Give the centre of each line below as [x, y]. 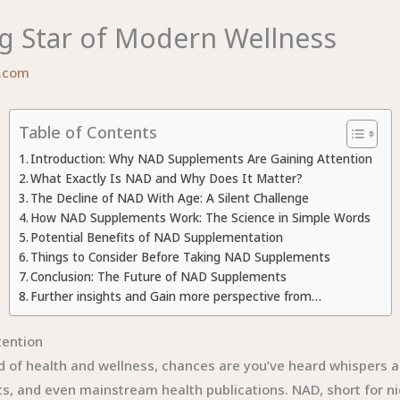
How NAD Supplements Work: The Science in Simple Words [201, 218]
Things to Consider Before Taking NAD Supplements [181, 257]
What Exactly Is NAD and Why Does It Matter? [167, 179]
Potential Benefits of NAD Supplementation [157, 237]
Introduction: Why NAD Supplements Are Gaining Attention [202, 159]
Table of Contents [87, 132]
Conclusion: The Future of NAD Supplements [159, 277]
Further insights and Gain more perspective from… [176, 296]
